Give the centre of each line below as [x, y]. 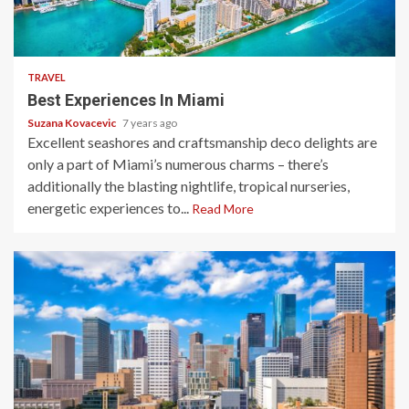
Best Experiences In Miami [126, 100]
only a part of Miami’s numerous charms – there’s [178, 164]
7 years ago [150, 123]
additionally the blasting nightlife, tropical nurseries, [189, 186]
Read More [223, 209]
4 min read [66, 30]
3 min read [66, 389]
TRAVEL [47, 77]
